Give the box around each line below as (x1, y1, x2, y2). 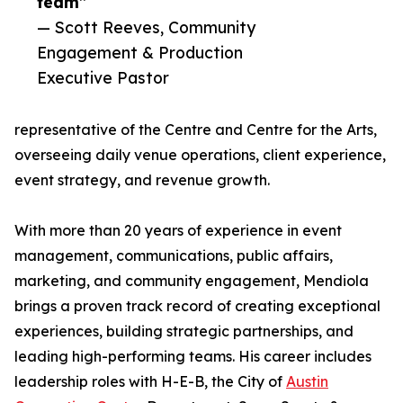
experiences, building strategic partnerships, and (14, 322, 354, 341)
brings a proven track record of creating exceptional (14, 297, 381, 316)
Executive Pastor (37, 67, 169, 88)
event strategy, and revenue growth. (14, 171, 270, 190)
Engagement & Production (37, 42, 243, 63)
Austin (286, 372, 328, 391)
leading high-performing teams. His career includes (14, 347, 372, 366)
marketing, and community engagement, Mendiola (14, 272, 369, 291)
